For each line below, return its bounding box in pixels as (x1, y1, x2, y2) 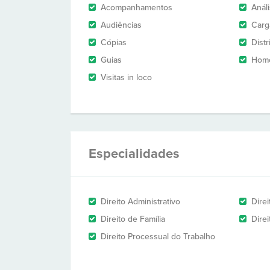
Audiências (101, 20, 142, 30)
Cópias (101, 37, 127, 48)
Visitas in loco (101, 72, 152, 83)
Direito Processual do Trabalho (101, 231, 215, 242)
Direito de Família (101, 214, 165, 224)
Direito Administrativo (101, 196, 180, 207)
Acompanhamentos (101, 2, 172, 13)
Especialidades (89, 146, 180, 162)
